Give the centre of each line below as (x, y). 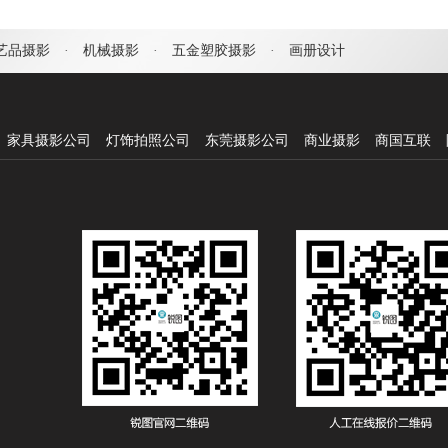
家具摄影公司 (49, 140)
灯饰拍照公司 (148, 140)
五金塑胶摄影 (214, 50)
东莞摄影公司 (247, 140)
